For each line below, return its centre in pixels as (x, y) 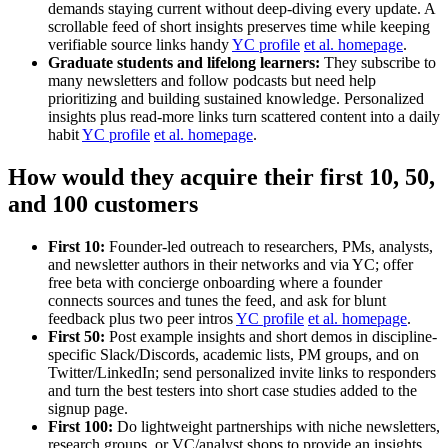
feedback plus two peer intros (142, 319)
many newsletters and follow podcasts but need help (212, 81)
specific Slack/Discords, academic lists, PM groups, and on (233, 355)
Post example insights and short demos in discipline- (271, 337)
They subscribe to (378, 63)
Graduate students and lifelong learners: (184, 63)
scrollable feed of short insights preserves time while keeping (239, 27)
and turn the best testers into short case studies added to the (232, 391)
